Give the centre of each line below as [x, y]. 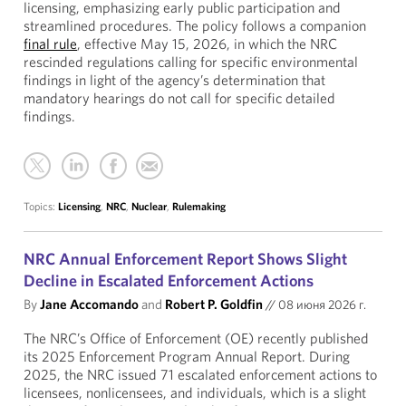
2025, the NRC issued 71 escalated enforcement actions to [200, 374]
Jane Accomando [89, 304]
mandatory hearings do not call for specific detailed [179, 98]
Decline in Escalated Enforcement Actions [169, 280]
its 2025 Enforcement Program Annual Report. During [187, 356]
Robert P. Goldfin [214, 304]
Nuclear [149, 206]
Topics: [41, 206]
